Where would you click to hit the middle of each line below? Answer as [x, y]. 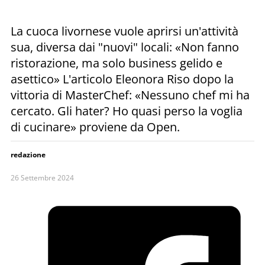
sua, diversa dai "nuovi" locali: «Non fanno [125, 47]
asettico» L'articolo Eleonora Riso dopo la [122, 79]
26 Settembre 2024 [42, 177]
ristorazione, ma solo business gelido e [117, 63]
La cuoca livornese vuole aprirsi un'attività [125, 31]
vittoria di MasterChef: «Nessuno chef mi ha [130, 95]
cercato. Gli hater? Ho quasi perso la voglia [127, 111]
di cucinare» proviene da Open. [95, 127]
